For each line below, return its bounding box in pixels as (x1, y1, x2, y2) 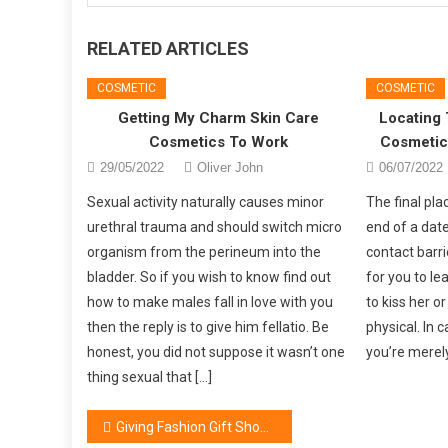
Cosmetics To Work (148, 132, 288, 151)
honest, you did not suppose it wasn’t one (87, 343, 346, 360)
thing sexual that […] (87, 368, 213, 385)
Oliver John (197, 159, 264, 175)
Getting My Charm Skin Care (117, 108, 319, 127)
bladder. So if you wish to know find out (87, 268, 332, 285)
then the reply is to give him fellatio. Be (87, 318, 330, 335)
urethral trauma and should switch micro (87, 218, 343, 235)
